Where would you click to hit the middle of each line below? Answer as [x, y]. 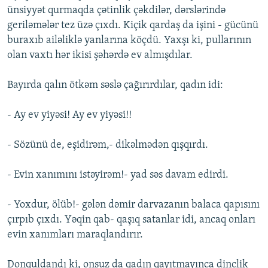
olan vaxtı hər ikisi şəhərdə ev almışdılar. [100, 56]
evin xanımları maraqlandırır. [75, 235]
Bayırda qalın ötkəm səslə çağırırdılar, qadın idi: [115, 86]
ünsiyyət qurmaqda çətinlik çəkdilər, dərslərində [116, 11]
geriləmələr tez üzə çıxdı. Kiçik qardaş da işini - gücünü [133, 26]
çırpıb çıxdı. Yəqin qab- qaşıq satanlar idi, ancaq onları [131, 220]
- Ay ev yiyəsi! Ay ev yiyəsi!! [69, 115]
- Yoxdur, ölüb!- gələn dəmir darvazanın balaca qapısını [133, 205]
